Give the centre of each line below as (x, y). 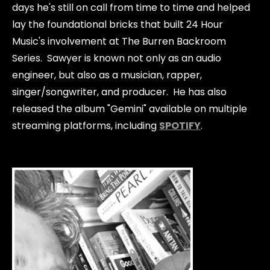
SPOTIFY (180, 126)
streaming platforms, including (86, 126)
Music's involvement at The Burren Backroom (119, 41)
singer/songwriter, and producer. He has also (119, 92)
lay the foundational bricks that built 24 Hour (118, 24)
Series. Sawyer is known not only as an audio (117, 58)
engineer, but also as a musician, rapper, (107, 75)
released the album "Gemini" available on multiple (130, 109)
